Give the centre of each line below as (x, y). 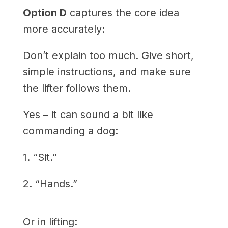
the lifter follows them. (77, 88)
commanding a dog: (70, 131)
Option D (45, 12)
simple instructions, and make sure (107, 72)
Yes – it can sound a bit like (88, 114)
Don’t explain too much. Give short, (108, 55)
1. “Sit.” (40, 157)
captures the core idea (123, 12)
